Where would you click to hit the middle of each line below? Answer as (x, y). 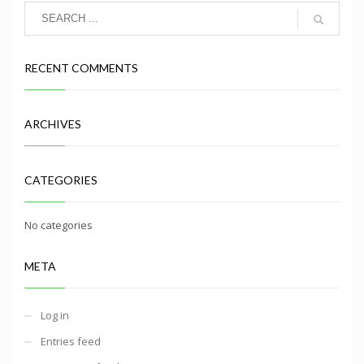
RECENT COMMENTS (81, 67)
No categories (58, 225)
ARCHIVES (53, 123)
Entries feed (71, 341)
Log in (55, 315)
